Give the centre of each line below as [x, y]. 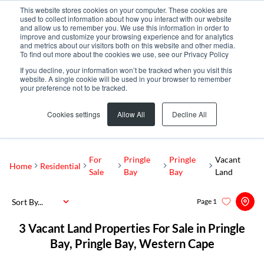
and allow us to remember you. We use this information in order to [125, 27]
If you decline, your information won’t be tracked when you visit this [126, 70]
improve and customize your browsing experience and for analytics [127, 36]
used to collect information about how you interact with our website [126, 19]
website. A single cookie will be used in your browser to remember [126, 79]
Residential [61, 166]
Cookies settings [74, 114]
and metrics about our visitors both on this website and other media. [128, 45]
